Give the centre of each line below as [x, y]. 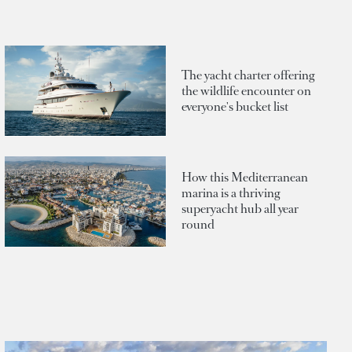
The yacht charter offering [248, 75]
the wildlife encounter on [246, 90]
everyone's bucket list [235, 106]
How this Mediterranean [245, 178]
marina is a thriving [231, 193]
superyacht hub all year [240, 209]
